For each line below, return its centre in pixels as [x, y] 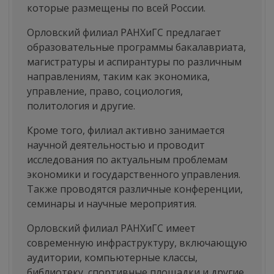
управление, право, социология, [105, 91]
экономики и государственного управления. [134, 174]
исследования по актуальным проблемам [127, 160]
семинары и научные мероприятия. [112, 204]
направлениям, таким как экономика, [118, 76]
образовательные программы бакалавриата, [136, 47]
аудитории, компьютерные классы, [112, 257]
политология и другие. [81, 106]
